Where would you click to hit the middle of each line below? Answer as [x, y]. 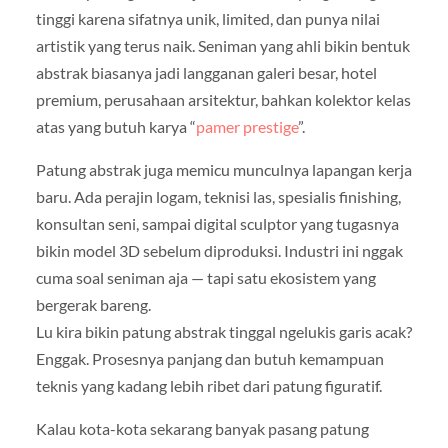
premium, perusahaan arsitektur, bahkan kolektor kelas [223, 100]
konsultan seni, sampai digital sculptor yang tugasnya [217, 224]
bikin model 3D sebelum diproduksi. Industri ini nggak [219, 251]
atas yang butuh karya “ [115, 127]
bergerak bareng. [93, 305]
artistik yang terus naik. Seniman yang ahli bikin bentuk [222, 46]
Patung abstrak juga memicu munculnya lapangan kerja [223, 170]
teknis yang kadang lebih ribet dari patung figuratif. [208, 386]
